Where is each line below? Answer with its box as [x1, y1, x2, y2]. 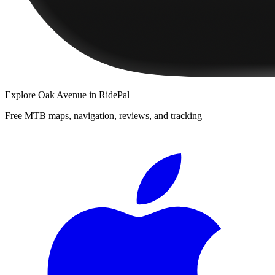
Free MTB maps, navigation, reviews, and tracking [5, 110, 202, 121]
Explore [5, 89, 38, 100]
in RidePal [87, 89, 130, 100]
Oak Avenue [38, 89, 87, 100]
